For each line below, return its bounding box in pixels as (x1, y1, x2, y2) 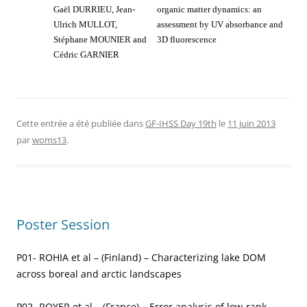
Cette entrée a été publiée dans (16, 117, 145, 130)
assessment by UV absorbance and (157, 19, 283, 30)
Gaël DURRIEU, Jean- (53, 4, 135, 15)
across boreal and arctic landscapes (16, 267, 182, 281)
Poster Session (16, 215, 110, 234)
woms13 (32, 134, 66, 147)
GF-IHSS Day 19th (145, 117, 217, 130)
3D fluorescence (157, 34, 217, 45)
